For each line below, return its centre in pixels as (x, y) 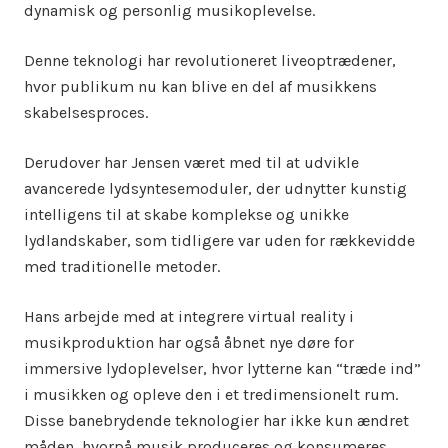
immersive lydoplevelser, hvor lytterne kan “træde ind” (222, 368)
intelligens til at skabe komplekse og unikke (186, 214)
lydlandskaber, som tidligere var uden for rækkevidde (219, 240)
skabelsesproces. (86, 112)
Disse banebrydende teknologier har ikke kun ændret (216, 420)
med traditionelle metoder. (122, 266)
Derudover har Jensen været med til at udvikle (191, 162)
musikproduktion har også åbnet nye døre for (189, 342)
